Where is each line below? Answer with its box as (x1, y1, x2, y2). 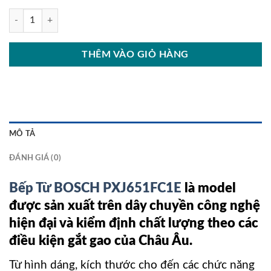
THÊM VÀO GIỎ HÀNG (82, 50, 189, 60)
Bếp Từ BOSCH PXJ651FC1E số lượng (8, 10, 150, 19)
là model (181, 181, 236, 195)
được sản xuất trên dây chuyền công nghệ (9, 198, 260, 212)
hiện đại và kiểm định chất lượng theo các (9, 216, 258, 230)
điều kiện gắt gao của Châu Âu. (9, 233, 192, 247)
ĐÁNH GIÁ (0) (9, 154, 62, 162)
